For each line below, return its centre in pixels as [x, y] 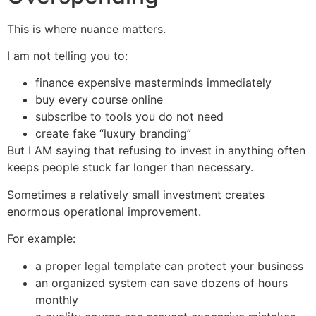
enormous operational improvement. [104, 211]
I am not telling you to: [67, 55]
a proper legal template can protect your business [169, 266]
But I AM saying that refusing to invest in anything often [156, 151]
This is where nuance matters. [86, 29]
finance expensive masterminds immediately [153, 83]
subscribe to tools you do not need [129, 117]
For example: [41, 239]
